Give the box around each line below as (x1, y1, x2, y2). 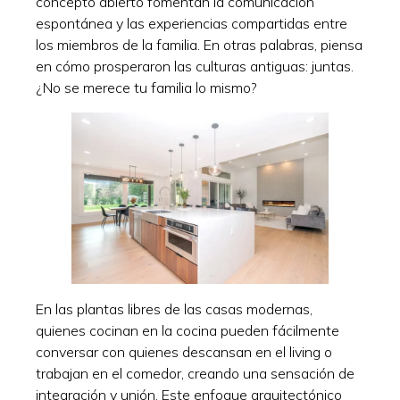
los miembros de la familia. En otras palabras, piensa (36, 35, 362, 54)
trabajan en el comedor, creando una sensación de (36, 363, 354, 382)
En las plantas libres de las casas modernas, (36, 299, 312, 318)
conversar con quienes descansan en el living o (36, 342, 332, 361)
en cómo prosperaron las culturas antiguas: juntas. (36, 56, 354, 75)
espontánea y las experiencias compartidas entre (36, 13, 347, 32)
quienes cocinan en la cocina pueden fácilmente (36, 321, 339, 339)
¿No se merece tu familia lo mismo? (36, 78, 257, 96)
